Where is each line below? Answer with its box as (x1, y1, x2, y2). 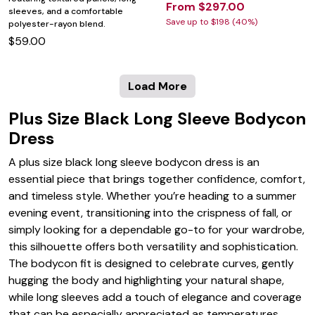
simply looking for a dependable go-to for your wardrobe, (8, 222, 304, 238)
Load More (128, 79, 187, 94)
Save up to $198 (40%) (166, 15, 257, 27)
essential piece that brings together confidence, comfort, (8, 172, 305, 187)
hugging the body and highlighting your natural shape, (8, 273, 284, 288)
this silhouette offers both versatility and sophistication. (8, 239, 298, 255)
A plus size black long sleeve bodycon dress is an (8, 155, 259, 170)
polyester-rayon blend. (8, 18, 105, 30)
